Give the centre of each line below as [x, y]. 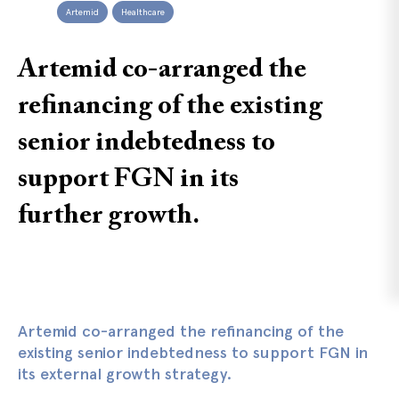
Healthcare [143, 12]
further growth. [109, 216]
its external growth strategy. [125, 374]
